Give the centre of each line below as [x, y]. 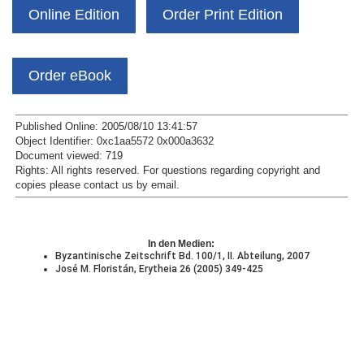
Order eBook [70, 75]
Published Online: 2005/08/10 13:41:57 [106, 126]
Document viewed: [61, 156]
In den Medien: [181, 244]
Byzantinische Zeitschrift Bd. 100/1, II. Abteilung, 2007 [182, 256]
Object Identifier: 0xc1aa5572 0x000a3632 [115, 141]
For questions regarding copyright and [232, 170]
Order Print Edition [223, 14]
